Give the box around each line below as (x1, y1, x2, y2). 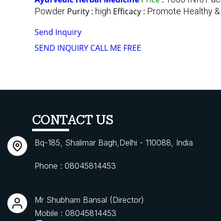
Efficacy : (113, 6, 147, 17)
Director (112, 195, 141, 205)
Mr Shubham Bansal (35, 195, 107, 205)
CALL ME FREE (90, 42, 141, 54)
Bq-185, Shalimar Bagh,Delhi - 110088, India (35, 138, 193, 148)
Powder (35, 6, 65, 17)
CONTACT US (32, 113, 113, 128)
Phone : (35, 161, 65, 171)
